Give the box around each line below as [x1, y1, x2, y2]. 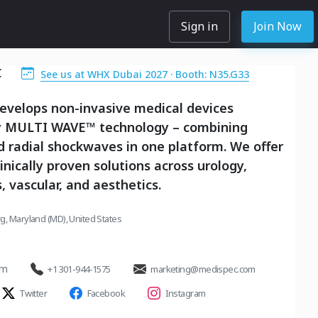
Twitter [18, 287, 48, 300]
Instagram [165, 287, 206, 300]
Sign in [181, 18, 218, 35]
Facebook [87, 287, 126, 300]
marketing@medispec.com [150, 263, 256, 275]
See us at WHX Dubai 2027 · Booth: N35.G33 [40, 67, 249, 81]
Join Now [253, 18, 302, 35]
